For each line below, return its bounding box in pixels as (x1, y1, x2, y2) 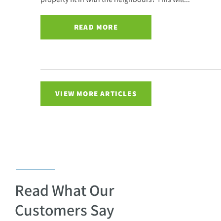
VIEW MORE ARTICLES (55, 89, 137, 99)
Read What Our (15, 180, 114, 201)
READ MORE (74, 22, 118, 32)
